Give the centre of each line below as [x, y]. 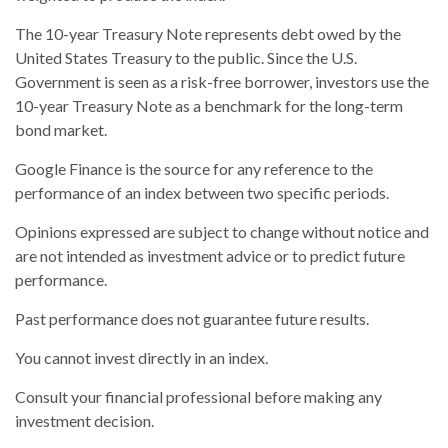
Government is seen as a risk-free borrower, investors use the [222, 81]
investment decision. [84, 420]
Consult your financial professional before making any [198, 396]
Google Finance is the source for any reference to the [194, 168]
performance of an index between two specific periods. [202, 192]
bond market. [61, 129]
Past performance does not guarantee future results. [192, 318]
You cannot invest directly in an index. [141, 357]
